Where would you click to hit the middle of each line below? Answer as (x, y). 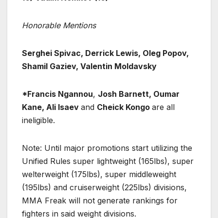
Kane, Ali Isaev (51, 107)
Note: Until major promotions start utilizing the (107, 148)
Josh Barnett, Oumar (139, 94)
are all (163, 107)
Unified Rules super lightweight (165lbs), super (108, 161)
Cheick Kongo (124, 107)
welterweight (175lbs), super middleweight (99, 174)
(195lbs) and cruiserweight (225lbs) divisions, (104, 187)
